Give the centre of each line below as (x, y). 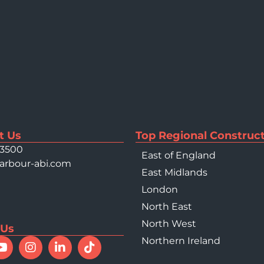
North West (169, 224)
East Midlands (174, 173)
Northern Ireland (181, 241)
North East (166, 207)
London (159, 190)
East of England (178, 156)
